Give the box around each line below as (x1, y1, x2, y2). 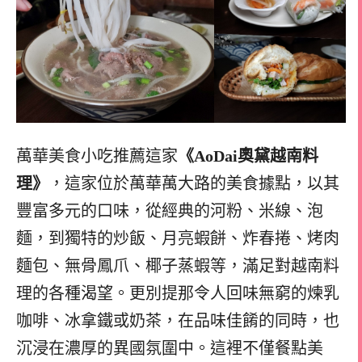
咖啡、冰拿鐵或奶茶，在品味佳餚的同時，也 (16, 311, 339, 330)
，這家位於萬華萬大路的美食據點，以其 (48, 174, 339, 192)
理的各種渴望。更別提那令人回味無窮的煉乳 (16, 284, 339, 302)
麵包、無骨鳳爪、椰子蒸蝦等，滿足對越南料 (16, 256, 339, 275)
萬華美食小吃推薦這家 (16, 146, 178, 165)
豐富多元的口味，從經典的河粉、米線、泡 (16, 201, 323, 220)
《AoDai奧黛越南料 (178, 146, 318, 165)
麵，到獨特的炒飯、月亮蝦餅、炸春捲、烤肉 (16, 229, 339, 247)
